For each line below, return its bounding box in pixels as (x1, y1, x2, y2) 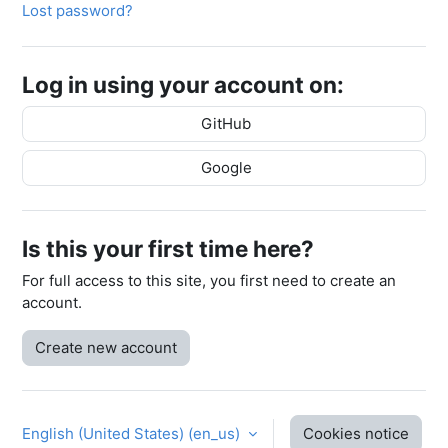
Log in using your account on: (22, 70, 344, 98)
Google (196, 157, 252, 177)
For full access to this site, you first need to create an (22, 270, 396, 290)
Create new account (35, 337, 177, 357)
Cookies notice (303, 423, 409, 443)
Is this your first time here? (22, 234, 314, 262)
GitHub (197, 113, 251, 133)
